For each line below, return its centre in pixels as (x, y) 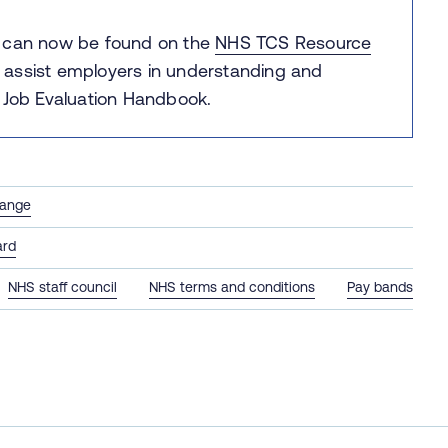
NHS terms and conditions (232, 286)
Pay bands (380, 286)
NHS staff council (63, 286)
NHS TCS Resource (293, 42)
